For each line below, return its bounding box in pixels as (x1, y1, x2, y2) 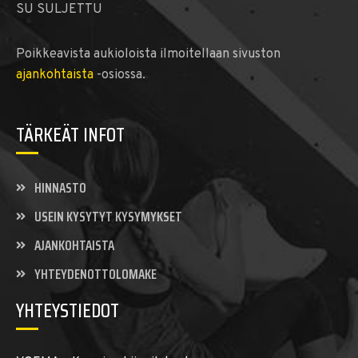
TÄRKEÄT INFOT (16, 120, 125, 150)
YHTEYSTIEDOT (16, 296, 119, 326)
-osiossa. (93, 67, 145, 83)
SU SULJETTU (16, 2, 102, 18)
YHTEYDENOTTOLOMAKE (34, 264, 157, 284)
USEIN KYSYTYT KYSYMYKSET (34, 206, 182, 227)
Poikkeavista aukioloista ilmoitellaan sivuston (16, 46, 280, 62)
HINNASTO (34, 177, 86, 198)
